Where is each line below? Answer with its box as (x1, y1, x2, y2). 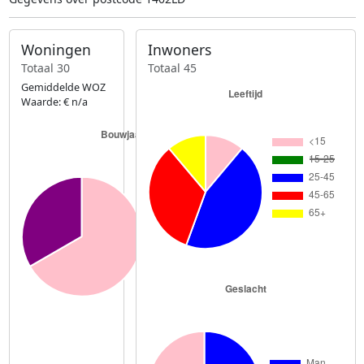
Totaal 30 (20, 59, 70, 76)
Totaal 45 (148, 59, 197, 76)
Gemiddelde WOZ (20, 80, 106, 94)
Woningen (20, 40, 91, 60)
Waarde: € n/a (20, 94, 88, 109)
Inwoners (148, 40, 212, 60)
